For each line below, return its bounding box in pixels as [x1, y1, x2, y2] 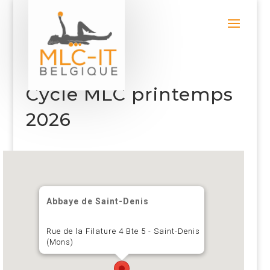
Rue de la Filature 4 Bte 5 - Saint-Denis [46, 227, 201, 236]
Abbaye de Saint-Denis [46, 196, 149, 206]
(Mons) [46, 237, 74, 246]
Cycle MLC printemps [25, 83, 233, 105]
